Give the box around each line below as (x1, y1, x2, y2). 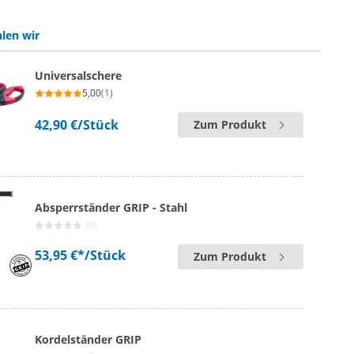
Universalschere (35, 68, 122, 83)
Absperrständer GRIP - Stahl (35, 200, 188, 215)
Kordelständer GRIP (35, 332, 142, 347)
